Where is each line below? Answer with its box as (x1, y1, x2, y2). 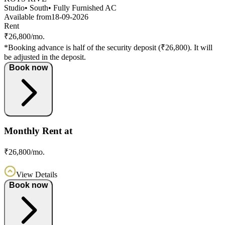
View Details (16, 170, 57, 179)
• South (25, 3, 48, 12)
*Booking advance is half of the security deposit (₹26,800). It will (4, 43, 212, 52)
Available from (4, 12, 51, 21)
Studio (4, 3, 25, 12)
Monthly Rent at (4, 126, 72, 137)
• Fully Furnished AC (48, 3, 117, 12)
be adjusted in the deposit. (4, 52, 86, 61)
